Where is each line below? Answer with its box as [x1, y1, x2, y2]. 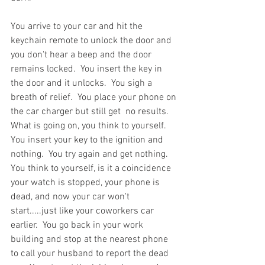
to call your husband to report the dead [11, 247, 171, 260]
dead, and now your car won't [11, 190, 132, 203]
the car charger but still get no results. [11, 105, 173, 118]
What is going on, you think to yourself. [11, 119, 171, 132]
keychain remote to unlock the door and [11, 34, 174, 47]
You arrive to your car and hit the [11, 20, 145, 33]
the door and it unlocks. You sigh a [11, 77, 154, 89]
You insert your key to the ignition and [11, 134, 166, 146]
